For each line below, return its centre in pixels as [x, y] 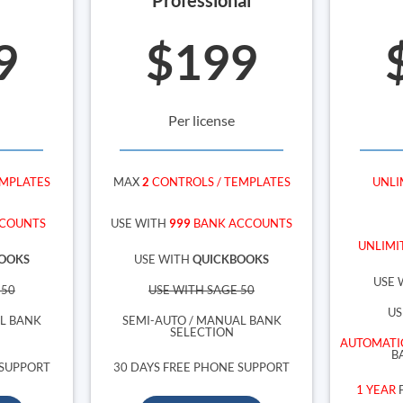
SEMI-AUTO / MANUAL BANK [201, 320]
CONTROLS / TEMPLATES [219, 182]
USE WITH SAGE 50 [201, 289]
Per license [201, 120]
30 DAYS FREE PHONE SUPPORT [201, 367]
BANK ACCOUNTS [242, 224]
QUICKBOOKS [231, 259]
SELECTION [201, 331]
